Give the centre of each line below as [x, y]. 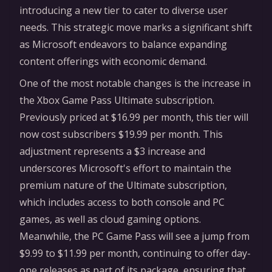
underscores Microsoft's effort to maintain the [125, 168]
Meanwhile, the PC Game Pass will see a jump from [134, 236]
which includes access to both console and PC [122, 202]
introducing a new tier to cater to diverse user [124, 10]
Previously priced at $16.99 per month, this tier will [134, 117]
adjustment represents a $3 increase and [112, 151]
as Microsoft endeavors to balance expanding [123, 44]
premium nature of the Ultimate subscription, [123, 185]
